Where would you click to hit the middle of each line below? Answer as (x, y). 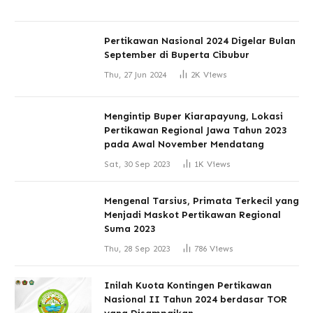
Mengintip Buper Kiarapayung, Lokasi (194, 116)
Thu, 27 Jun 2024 (135, 74)
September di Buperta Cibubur (177, 54)
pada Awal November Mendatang (184, 144)
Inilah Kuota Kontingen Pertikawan (188, 285)
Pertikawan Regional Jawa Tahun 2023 (196, 130)
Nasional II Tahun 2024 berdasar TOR (196, 299)
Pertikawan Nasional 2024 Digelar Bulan (200, 41)
